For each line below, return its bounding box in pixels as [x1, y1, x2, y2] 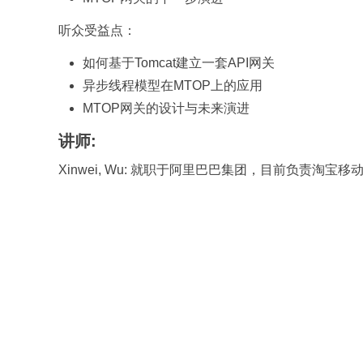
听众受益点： [58, 23, 136, 37]
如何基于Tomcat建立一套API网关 [83, 56, 275, 70]
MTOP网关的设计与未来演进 [83, 101, 250, 115]
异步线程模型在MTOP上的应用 [83, 79, 263, 92]
